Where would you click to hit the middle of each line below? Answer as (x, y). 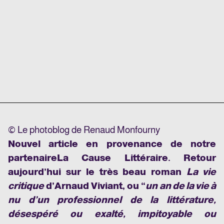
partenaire (32, 158)
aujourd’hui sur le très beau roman (97, 172)
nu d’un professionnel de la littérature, (112, 200)
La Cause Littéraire (112, 158)
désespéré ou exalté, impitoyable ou (112, 214)
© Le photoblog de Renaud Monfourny (84, 130)
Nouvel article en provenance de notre (112, 144)
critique (26, 186)
